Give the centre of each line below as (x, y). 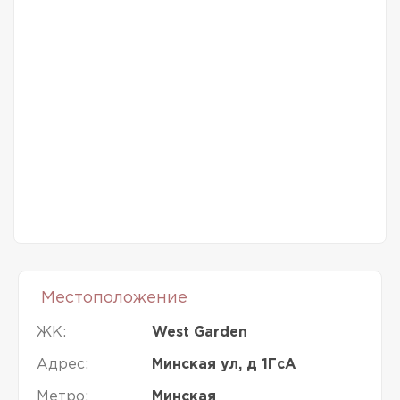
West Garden (199, 333)
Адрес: (62, 365)
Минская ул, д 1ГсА (224, 365)
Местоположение (114, 299)
